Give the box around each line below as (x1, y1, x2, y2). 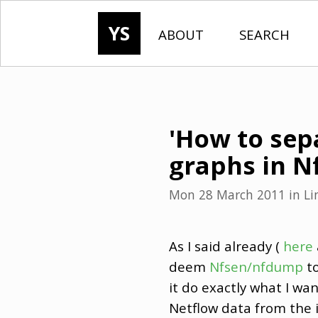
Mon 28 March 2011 (169, 186, 285, 204)
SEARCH (239, 26, 290, 43)
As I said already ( (169, 236, 280, 255)
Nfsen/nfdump (209, 257, 303, 275)
